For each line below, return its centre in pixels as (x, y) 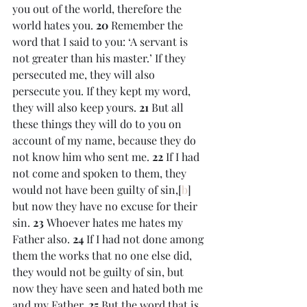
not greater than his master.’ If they (100, 58)
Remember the (148, 25)
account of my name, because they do (106, 140)
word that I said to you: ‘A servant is (101, 41)
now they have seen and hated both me (109, 288)
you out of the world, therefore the (98, 9)
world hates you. (54, 25)
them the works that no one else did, (103, 255)
